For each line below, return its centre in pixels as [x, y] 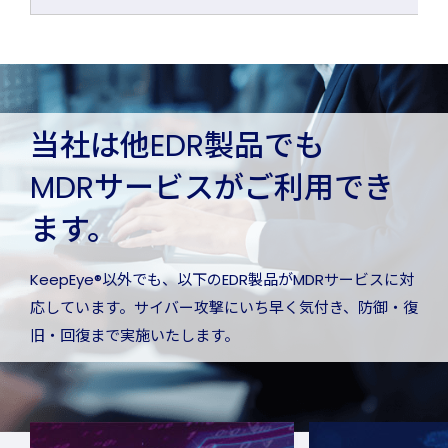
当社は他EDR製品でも [177, 146]
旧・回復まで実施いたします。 [134, 336]
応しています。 [82, 308]
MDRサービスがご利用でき [212, 188]
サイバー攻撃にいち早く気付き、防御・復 [276, 308]
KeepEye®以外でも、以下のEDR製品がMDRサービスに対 [222, 280]
